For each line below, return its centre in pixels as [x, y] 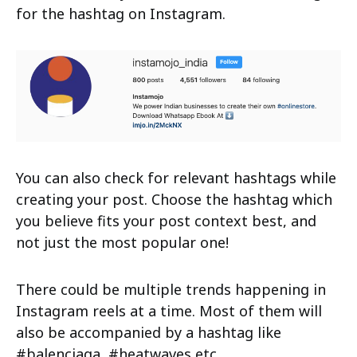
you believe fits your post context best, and [166, 221]
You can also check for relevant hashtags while [176, 178]
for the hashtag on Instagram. [121, 13]
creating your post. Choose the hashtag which [174, 200]
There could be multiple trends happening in [171, 290]
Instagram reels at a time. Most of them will [169, 311]
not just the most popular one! [122, 243]
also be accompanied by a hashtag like [149, 333]
